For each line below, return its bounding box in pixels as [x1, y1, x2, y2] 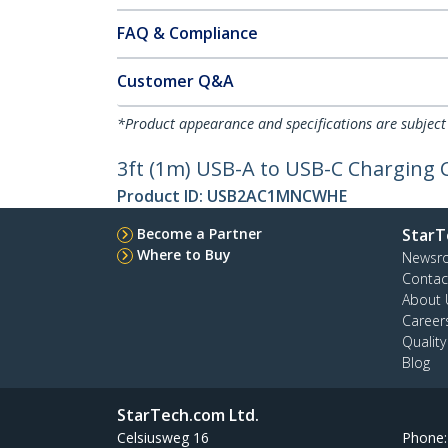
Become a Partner [137, 224, 262, 243]
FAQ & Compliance [117, 22, 258, 44]
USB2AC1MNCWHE [207, 185, 347, 207]
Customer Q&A [117, 70, 234, 92]
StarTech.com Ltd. [117, 404, 259, 426]
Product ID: [117, 185, 207, 207]
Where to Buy [137, 245, 231, 264]
